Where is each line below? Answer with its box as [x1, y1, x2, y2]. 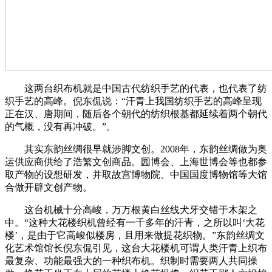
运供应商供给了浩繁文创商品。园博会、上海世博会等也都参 [5, 157, 267, 168]
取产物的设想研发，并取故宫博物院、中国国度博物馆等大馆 [5, 169, 267, 180]
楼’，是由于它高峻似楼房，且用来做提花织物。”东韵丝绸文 [5, 230, 265, 241]
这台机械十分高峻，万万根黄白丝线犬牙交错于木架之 [5, 205, 257, 216]
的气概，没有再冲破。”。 [5, 121, 116, 132]
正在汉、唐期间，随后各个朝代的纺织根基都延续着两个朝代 [5, 109, 267, 120]
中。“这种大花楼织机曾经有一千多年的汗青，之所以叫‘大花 [5, 217, 265, 228]
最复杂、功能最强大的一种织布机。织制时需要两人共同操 [5, 256, 257, 267]
